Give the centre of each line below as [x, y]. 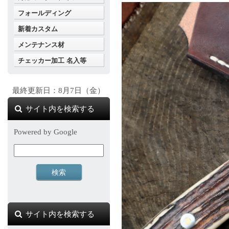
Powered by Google [45, 132]
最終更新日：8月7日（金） [59, 90]
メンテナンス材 [41, 45]
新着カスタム [38, 29]
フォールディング [44, 13]
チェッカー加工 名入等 [52, 61]
